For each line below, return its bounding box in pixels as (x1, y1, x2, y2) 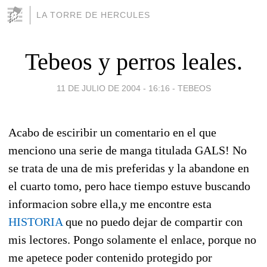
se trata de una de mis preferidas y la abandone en (8, 161, 249, 175)
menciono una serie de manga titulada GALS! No (8, 143, 247, 157)
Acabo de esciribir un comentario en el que (8, 125, 216, 139)
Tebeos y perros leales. (24, 48, 243, 75)
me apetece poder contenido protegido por (8, 250, 212, 264)
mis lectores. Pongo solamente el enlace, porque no (8, 232, 256, 246)
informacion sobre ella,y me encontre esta (8, 197, 212, 210)
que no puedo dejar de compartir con (63, 215, 243, 228)
